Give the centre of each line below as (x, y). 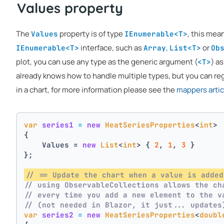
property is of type (91, 34)
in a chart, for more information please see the (96, 90)
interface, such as (111, 48)
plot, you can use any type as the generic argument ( (107, 62)
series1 (58, 125)
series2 (58, 215)
